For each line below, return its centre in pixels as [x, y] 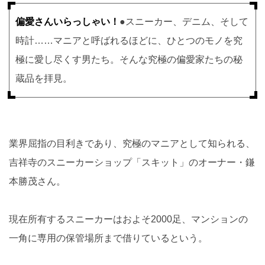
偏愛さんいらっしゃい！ [67, 21]
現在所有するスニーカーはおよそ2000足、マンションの [128, 219]
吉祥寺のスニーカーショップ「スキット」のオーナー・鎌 [132, 162]
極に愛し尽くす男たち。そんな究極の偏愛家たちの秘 [129, 59]
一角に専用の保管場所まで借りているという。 [108, 238]
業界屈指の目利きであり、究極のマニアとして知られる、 [132, 143]
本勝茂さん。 [37, 181]
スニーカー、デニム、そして [187, 21]
